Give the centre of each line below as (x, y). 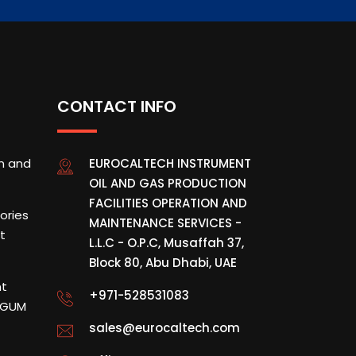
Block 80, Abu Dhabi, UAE (163, 263)
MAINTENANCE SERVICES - (166, 223)
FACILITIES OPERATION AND (168, 203)
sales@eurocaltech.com (165, 328)
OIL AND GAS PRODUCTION (168, 183)
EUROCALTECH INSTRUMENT (170, 163)
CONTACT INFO (117, 106)
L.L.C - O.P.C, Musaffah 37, (167, 243)
